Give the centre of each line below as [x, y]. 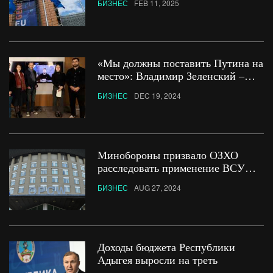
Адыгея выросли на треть [158, 261]
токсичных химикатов [150, 181]
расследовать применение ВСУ [172, 168]
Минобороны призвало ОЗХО [168, 155]
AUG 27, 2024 [158, 187]
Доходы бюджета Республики [167, 248]
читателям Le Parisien [150, 89]
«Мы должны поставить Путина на [181, 63]
